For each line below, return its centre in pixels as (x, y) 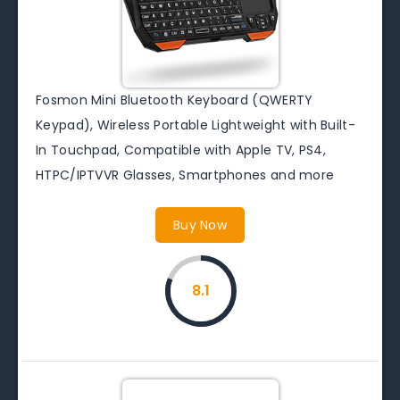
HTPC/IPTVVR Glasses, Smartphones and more (185, 175)
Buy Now (200, 225)
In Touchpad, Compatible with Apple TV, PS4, (181, 150)
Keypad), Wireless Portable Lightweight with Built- (196, 125)
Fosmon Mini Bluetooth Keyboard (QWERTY (175, 100)
